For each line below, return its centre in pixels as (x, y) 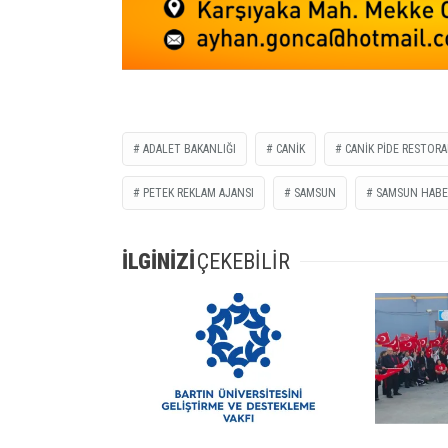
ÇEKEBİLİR (243, 261)
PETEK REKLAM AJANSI (198, 192)
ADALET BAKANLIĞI (189, 148)
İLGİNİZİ (158, 261)
